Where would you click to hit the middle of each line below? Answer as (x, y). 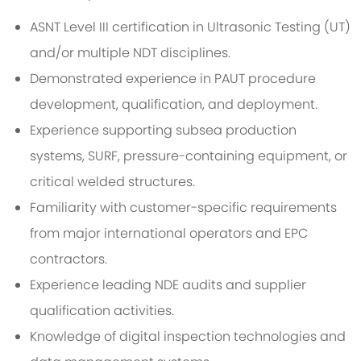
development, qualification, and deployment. (173, 105)
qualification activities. (102, 311)
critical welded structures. (112, 182)
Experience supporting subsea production (163, 131)
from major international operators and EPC (168, 234)
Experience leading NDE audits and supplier (168, 285)
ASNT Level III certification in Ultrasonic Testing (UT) (190, 27)
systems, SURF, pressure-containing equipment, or (188, 156)
